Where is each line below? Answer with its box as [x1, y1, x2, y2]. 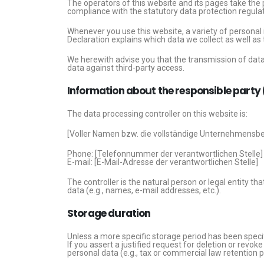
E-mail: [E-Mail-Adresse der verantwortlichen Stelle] [67, 157, 258, 167]
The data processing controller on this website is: [67, 109, 247, 118]
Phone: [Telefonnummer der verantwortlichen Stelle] [67, 149, 263, 159]
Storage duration [67, 206, 151, 220]
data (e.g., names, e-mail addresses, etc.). [67, 186, 221, 195]
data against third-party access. [67, 63, 184, 72]
